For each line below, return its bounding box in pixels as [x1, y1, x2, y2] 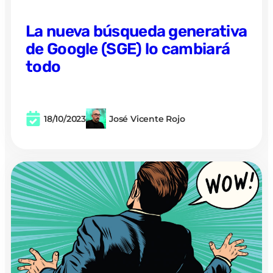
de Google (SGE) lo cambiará [26, 39, 230, 58]
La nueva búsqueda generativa [26, 21, 247, 41]
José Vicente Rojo [109, 113, 185, 124]
